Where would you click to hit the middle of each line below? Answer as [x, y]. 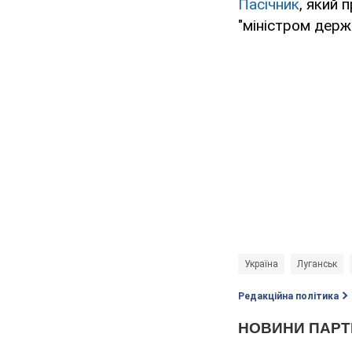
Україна [261, 264]
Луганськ [317, 264]
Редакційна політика [288, 297]
